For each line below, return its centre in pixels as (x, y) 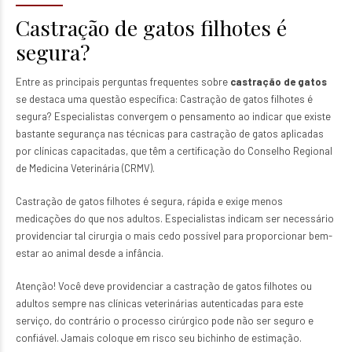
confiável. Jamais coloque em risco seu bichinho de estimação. (159, 338)
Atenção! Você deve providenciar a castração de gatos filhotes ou (164, 286)
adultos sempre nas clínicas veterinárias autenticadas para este (159, 303)
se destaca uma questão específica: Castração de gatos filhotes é (164, 99)
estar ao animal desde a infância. (90, 253)
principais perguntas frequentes (127, 82)
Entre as (36, 82)
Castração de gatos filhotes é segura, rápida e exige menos (149, 201)
